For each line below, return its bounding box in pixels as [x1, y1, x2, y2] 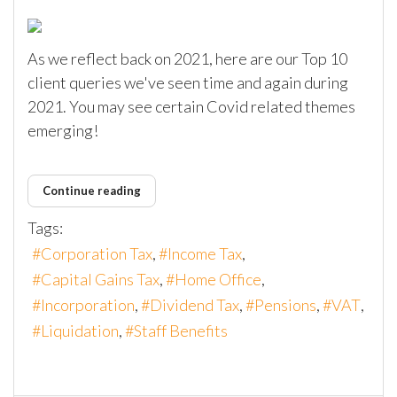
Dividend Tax [150, 295, 239, 315]
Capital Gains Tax [41, 269, 160, 290]
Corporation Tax [41, 244, 152, 264]
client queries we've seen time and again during [27, 73, 348, 92]
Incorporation [41, 295, 135, 315]
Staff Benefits [134, 321, 228, 341]
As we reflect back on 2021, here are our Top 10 [27, 49, 347, 68]
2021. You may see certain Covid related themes [27, 97, 355, 116]
